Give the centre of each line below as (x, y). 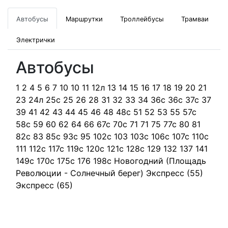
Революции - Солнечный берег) (80, 173)
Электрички (36, 40)
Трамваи (195, 19)
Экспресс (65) (44, 185)
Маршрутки (84, 19)
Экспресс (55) (175, 173)
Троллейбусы (142, 19)
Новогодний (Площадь (160, 161)
